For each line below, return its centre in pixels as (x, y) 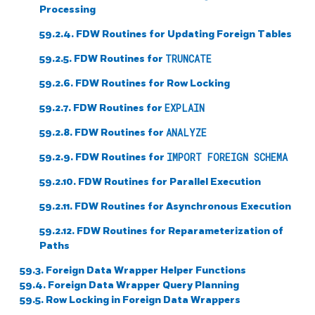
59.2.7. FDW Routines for (102, 108)
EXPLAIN (185, 108)
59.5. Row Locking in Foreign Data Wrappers (130, 300)
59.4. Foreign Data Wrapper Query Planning (129, 285)
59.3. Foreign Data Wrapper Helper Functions (133, 270)
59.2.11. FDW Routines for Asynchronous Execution (165, 206)
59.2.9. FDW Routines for (103, 157)
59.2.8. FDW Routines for (103, 132)
